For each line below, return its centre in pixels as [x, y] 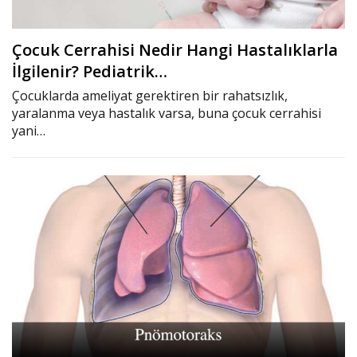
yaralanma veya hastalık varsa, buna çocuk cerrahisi [167, 114]
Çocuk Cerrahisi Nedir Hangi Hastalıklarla [175, 50]
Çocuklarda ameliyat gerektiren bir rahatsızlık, [150, 96]
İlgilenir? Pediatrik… [90, 72]
